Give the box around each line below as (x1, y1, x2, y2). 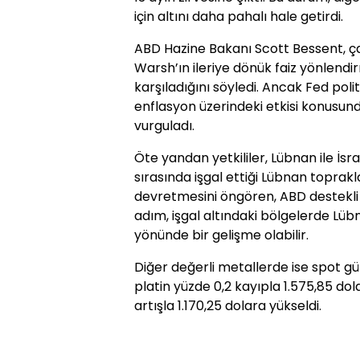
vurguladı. (134, 117, 194, 136)
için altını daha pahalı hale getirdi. (134, 7, 343, 27)
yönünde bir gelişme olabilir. (134, 226, 309, 245)
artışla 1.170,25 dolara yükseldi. (134, 297, 321, 316)
